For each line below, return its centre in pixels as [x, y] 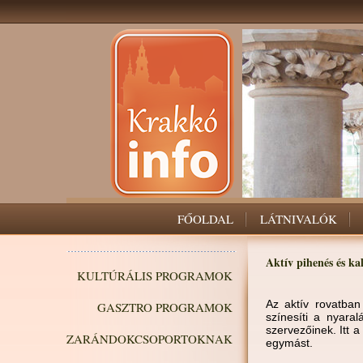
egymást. [289, 343]
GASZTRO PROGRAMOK [165, 307]
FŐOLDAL [205, 219]
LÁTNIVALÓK [299, 219]
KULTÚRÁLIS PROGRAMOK [155, 275]
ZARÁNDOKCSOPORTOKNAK [149, 339]
